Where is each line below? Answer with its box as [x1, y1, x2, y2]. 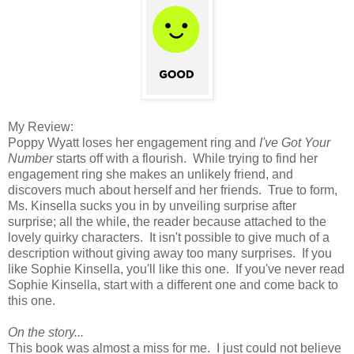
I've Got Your [259, 136, 330, 150]
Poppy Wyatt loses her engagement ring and [8, 136, 259, 150]
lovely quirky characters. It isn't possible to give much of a [8, 231, 330, 245]
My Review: [8, 120, 73, 134]
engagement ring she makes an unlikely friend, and [8, 168, 293, 182]
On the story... [8, 326, 84, 340]
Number [8, 152, 53, 166]
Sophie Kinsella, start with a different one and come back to [8, 278, 338, 292]
